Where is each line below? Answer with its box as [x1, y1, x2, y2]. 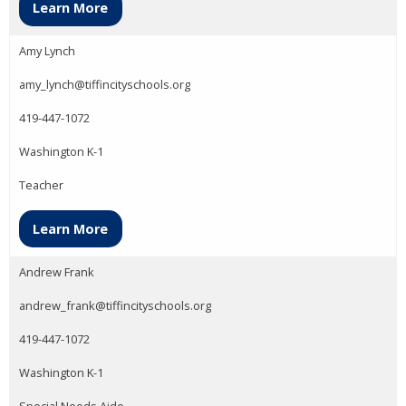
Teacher [19, 177, 63, 194]
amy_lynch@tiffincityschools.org [19, 76, 190, 93]
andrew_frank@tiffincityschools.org [19, 296, 211, 314]
